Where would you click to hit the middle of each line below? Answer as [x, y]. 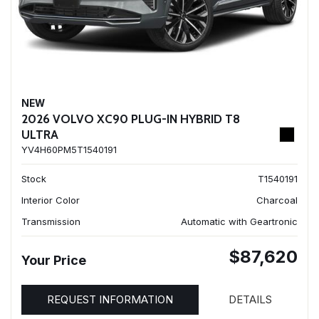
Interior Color [51, 200]
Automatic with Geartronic [239, 221]
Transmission [51, 221]
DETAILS [250, 299]
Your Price [54, 260]
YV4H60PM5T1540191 [69, 150]
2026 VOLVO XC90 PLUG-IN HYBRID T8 [131, 119]
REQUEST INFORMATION [110, 299]
